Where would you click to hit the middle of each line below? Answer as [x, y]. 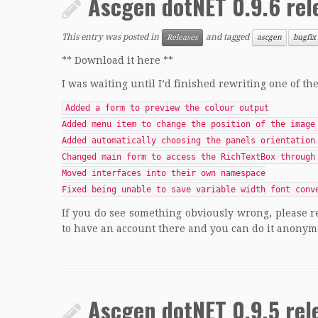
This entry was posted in [111, 37]
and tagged [227, 37]
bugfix [305, 37]
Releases [182, 37]
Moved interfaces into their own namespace [164, 173]
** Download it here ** [117, 60]
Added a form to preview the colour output [167, 108]
